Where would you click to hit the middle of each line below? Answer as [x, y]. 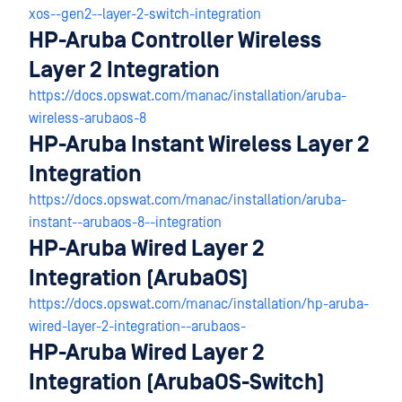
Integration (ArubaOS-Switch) [177, 383]
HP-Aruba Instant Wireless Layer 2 [199, 145]
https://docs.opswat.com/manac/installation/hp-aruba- [199, 304]
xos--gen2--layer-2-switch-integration [145, 14]
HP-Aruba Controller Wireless [175, 41]
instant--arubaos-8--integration [125, 223]
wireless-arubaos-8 [87, 118]
